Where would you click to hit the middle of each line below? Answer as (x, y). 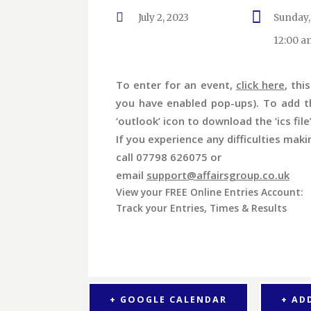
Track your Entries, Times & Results (201, 208)
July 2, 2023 (163, 18)
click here (260, 84)
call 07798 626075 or (168, 157)
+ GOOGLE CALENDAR (168, 300)
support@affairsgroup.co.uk (218, 175)
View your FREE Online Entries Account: (209, 192)
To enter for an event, (176, 84)
